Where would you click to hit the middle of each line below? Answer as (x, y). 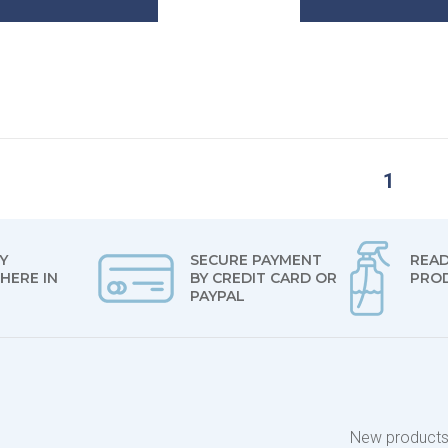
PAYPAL (217, 296)
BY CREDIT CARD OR (263, 278)
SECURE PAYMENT (255, 260)
